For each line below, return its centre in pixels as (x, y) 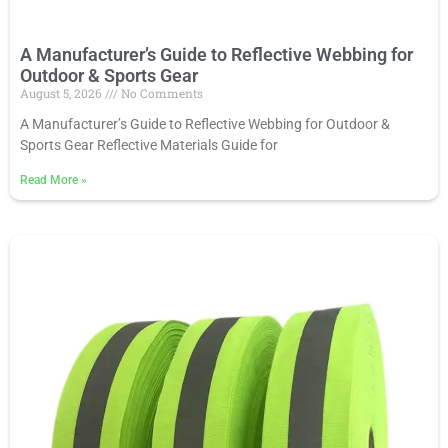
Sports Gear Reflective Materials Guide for (149, 144)
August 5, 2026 (62, 92)
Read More (50, 179)
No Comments (160, 92)
